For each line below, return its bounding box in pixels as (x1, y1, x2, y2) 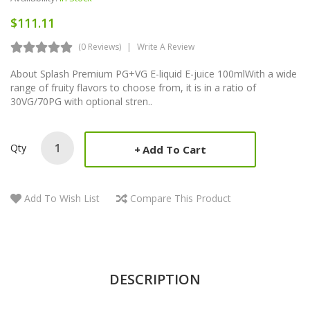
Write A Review (137, 40, 194, 53)
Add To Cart (143, 142, 206, 156)
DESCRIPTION (109, 269, 201, 289)
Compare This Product (130, 191, 231, 205)
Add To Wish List (24, 191, 100, 205)
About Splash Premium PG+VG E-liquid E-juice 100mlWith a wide (10, 66, 297, 80)
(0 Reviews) (78, 40, 121, 53)
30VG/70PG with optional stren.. (10, 94, 152, 108)
